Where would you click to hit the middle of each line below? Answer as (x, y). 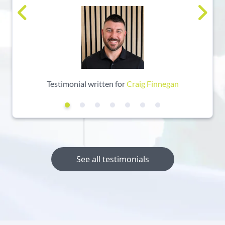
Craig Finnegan (152, 84)
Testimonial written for (86, 84)
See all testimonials (113, 159)
